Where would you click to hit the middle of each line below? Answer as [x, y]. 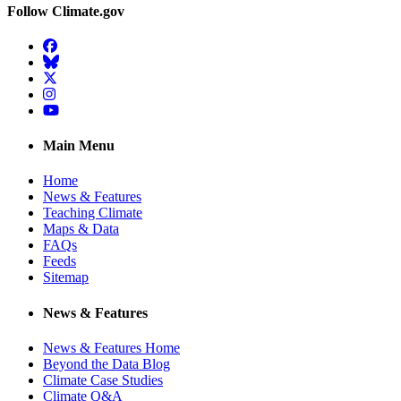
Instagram [70, 93]
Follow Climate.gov [66, 11]
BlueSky [67, 61]
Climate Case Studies [103, 380]
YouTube [68, 109]
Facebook [70, 45]
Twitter [62, 77]
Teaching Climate [93, 213]
